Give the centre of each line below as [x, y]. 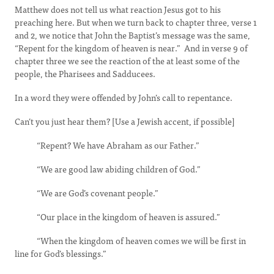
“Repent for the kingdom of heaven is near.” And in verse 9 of [131, 48]
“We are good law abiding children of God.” [108, 169]
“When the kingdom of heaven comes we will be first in [130, 240]
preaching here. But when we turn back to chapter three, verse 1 [136, 22]
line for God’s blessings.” [61, 253]
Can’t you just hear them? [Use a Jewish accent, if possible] [125, 121]
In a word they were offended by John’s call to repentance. [124, 97]
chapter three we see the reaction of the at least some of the [127, 61]
